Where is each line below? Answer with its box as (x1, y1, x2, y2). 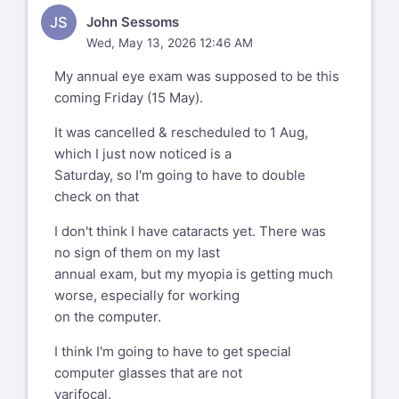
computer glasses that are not (54, 363, 242, 381)
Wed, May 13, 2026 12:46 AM (85, 35, 253, 50)
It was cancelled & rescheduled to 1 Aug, (54, 123, 308, 141)
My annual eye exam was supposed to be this (54, 67, 339, 85)
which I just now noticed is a (54, 144, 232, 162)
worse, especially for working (54, 286, 240, 304)
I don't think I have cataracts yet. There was (54, 222, 326, 240)
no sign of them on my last (54, 243, 220, 261)
